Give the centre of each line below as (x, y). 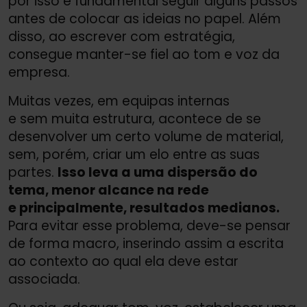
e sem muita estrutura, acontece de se (135, 119)
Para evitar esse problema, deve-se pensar (149, 225)
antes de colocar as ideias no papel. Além (145, 19)
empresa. (39, 72)
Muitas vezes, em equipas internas (119, 101)
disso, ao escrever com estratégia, (122, 36)
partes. (33, 172)
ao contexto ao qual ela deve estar (123, 261)
